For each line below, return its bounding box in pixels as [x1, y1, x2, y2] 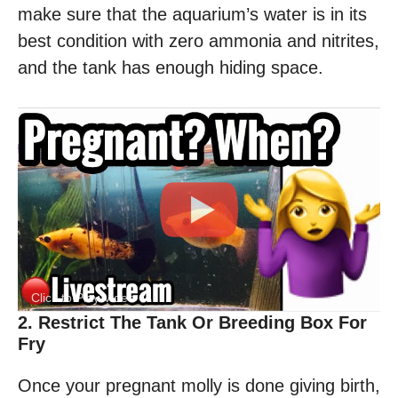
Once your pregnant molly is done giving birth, [18, 376, 380, 396]
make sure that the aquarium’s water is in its [18, 4, 367, 25]
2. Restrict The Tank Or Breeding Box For [18, 313, 367, 333]
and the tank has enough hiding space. [18, 58, 323, 78]
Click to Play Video [31, 291, 135, 306]
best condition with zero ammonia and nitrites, [18, 31, 379, 52]
